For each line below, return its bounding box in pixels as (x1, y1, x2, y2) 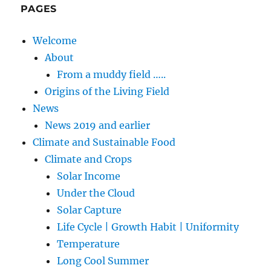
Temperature (57, 237, 120, 250)
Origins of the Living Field (45, 85, 170, 97)
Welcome (33, 34, 77, 47)
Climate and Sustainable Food (33, 135, 176, 148)
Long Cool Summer (57, 254, 149, 267)
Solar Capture (57, 203, 122, 216)
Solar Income (57, 169, 121, 182)
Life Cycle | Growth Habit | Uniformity (57, 220, 240, 233)
